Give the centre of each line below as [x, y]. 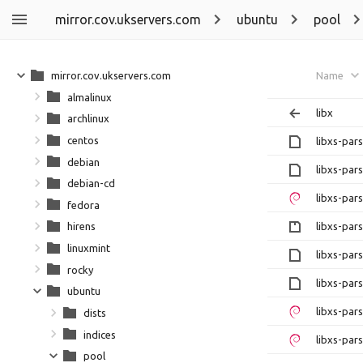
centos [83, 140]
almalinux [90, 97]
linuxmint [89, 248]
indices [100, 334]
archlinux [88, 119]
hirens [81, 226]
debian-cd [91, 184]
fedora [83, 205]
